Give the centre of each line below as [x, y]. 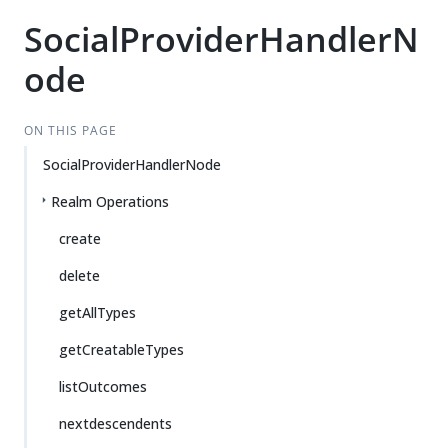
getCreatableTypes [121, 349]
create [80, 238]
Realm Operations [110, 201]
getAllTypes [97, 312]
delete [79, 275]
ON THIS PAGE [70, 130]
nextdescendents [115, 423]
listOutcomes [103, 386]
